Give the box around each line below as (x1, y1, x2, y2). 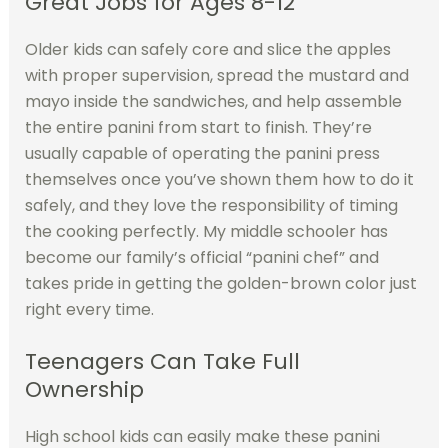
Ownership (24, 374, 144, 406)
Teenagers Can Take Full (24, 346, 300, 378)
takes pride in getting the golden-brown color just (24, 271, 417, 295)
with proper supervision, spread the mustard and (24, 63, 409, 87)
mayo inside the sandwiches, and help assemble (24, 89, 402, 113)
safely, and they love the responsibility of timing (24, 193, 398, 217)
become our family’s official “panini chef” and (24, 245, 379, 269)
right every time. (24, 297, 154, 321)
